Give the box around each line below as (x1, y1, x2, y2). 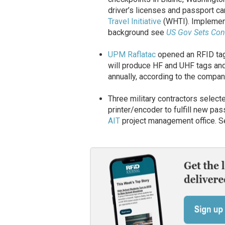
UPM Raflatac (107, 50, 156, 60)
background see (107, 28, 166, 38)
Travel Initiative (107, 17, 161, 27)
